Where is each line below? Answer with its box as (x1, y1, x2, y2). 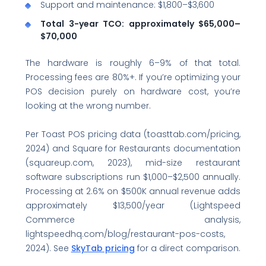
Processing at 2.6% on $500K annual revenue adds (25, 185, 241, 197)
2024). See (25, 242, 71, 254)
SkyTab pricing (71, 242, 135, 254)
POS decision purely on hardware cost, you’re (25, 85, 241, 97)
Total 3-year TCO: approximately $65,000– (40, 17, 241, 30)
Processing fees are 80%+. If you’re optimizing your (25, 71, 241, 83)
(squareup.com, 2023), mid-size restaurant (25, 157, 241, 169)
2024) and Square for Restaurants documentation (25, 142, 241, 154)
